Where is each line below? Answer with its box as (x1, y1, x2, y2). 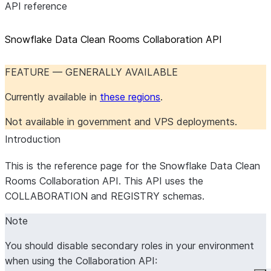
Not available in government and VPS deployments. (5, 116, 237, 128)
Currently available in (5, 91, 100, 103)
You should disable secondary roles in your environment (5, 240, 254, 252)
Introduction (5, 133, 60, 145)
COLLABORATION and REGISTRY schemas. (5, 190, 204, 202)
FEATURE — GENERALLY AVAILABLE (5, 66, 178, 78)
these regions (100, 91, 160, 103)
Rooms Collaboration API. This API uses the (5, 175, 203, 187)
